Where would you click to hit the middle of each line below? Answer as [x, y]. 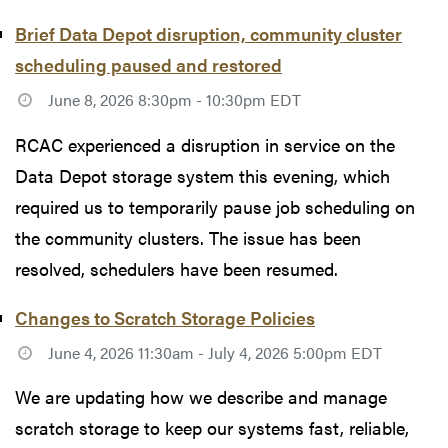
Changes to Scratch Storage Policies [165, 317]
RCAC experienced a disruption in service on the [205, 144]
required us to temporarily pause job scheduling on [215, 206]
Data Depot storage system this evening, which [202, 175]
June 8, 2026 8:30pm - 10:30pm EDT [174, 100]
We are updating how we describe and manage [201, 396]
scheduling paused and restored [148, 65]
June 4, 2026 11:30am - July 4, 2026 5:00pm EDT [214, 352]
